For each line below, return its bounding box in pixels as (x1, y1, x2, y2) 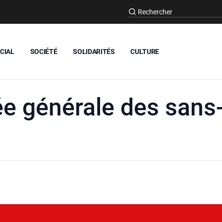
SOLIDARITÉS (73, 47, 115, 55)
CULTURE (130, 47, 160, 55)
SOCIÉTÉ (30, 47, 57, 55)
